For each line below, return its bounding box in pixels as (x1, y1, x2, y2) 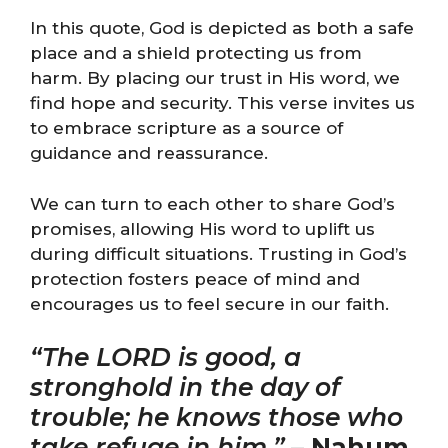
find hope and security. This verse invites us (30, 93, 415, 113)
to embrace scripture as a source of (30, 118, 343, 138)
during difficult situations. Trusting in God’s (30, 243, 407, 264)
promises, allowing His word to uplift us (30, 218, 375, 239)
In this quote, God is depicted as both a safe (30, 18, 414, 38)
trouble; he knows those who (30, 402, 403, 432)
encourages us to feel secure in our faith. (30, 293, 389, 314)
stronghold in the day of (30, 372, 340, 402)
